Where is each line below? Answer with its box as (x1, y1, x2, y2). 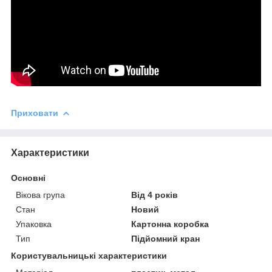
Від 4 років (131, 189, 178, 200)
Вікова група (16, 189, 65, 200)
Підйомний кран (131, 233, 200, 243)
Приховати (11, 108, 58, 118)
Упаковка (16, 219, 52, 229)
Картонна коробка (131, 219, 209, 229)
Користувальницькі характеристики (11, 250, 167, 260)
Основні (11, 172, 46, 183)
